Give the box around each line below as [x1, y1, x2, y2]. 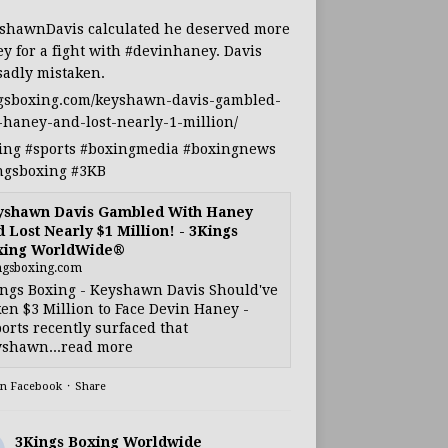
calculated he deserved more [83, 21, 290, 37]
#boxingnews [182, 141, 276, 157]
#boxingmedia [79, 141, 179, 157]
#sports [24, 141, 76, 157]
